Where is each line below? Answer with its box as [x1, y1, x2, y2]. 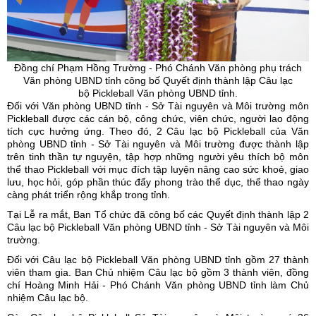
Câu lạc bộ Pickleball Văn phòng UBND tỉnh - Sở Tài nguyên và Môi [7, 221, 309, 233]
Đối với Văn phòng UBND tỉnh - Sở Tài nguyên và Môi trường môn [7, 100, 309, 112]
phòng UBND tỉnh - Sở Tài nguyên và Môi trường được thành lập [7, 138, 309, 150]
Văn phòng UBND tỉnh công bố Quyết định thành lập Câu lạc [23, 75, 293, 87]
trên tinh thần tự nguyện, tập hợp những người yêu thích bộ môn [7, 151, 309, 163]
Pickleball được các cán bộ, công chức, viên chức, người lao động [7, 113, 309, 125]
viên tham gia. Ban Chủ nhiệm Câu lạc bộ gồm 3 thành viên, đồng [7, 267, 309, 279]
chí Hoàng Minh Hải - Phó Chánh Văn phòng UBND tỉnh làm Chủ [7, 279, 309, 291]
